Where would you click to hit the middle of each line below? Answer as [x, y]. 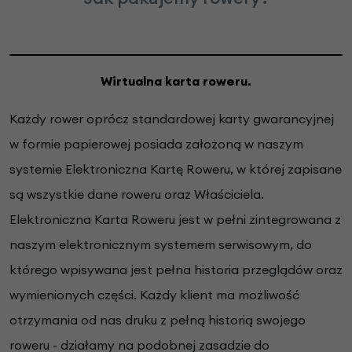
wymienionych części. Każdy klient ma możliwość [154, 294]
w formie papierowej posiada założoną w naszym [156, 143]
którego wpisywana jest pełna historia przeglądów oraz [176, 269]
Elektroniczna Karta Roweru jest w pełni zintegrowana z [175, 219]
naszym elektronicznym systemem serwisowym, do [161, 244]
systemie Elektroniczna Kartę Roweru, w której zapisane [176, 169]
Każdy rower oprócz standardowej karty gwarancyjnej [172, 118]
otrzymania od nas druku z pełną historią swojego [158, 319]
